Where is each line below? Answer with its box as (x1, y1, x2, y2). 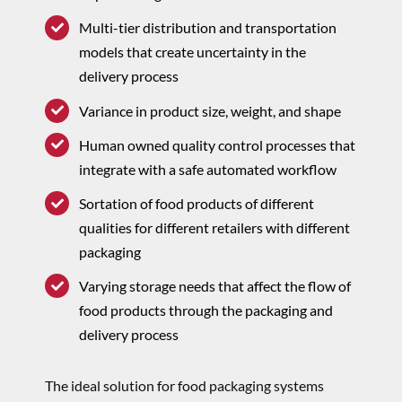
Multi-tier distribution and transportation (79, 19, 337, 37)
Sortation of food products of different (79, 194, 315, 212)
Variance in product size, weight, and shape (79, 101, 342, 119)
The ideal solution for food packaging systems (44, 376, 324, 394)
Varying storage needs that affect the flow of (79, 277, 352, 295)
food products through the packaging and (79, 301, 334, 319)
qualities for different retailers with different (79, 218, 351, 236)
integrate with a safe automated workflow (79, 160, 337, 178)
